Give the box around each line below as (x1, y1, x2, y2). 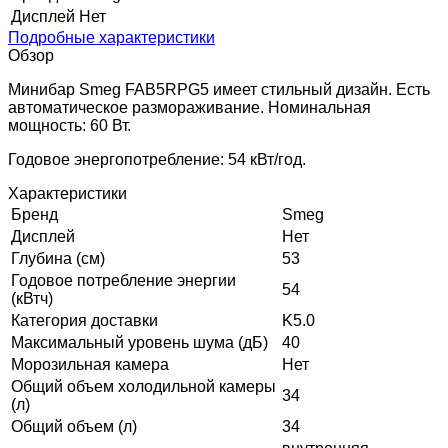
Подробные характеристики (8, 28, 215, 46)
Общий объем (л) (11, 417, 137, 435)
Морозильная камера (11, 355, 169, 373)
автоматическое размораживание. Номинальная (8, 98, 371, 116)
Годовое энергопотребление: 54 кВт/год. (8, 150, 306, 168)
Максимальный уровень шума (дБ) (11, 333, 268, 351)
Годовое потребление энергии (11, 271, 236, 289)
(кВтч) (11, 289, 53, 307)
